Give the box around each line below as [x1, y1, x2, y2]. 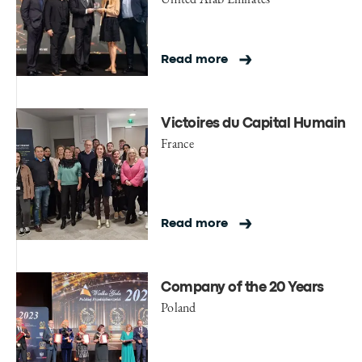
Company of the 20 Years [161, 282, 324, 295]
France [161, 135, 195, 153]
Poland [161, 299, 196, 317]
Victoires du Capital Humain [161, 118, 346, 131]
